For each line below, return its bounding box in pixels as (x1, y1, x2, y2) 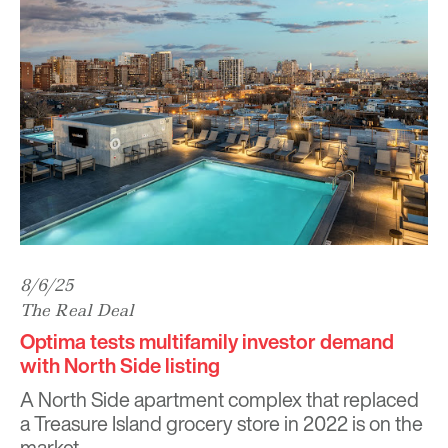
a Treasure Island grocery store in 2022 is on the (20, 409, 423, 439)
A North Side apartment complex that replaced (20, 385, 419, 415)
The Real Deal (20, 299, 134, 322)
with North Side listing (20, 351, 220, 381)
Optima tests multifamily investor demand (20, 327, 394, 357)
